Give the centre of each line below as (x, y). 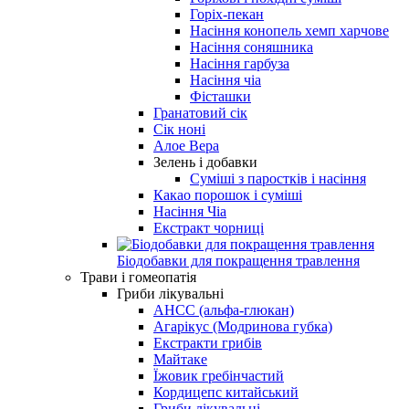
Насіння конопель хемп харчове (289, 30)
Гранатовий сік (200, 112)
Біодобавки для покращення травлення (238, 260)
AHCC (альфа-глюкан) (224, 309)
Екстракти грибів (208, 342)
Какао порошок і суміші (228, 194)
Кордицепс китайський (226, 392)
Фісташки (220, 96)
